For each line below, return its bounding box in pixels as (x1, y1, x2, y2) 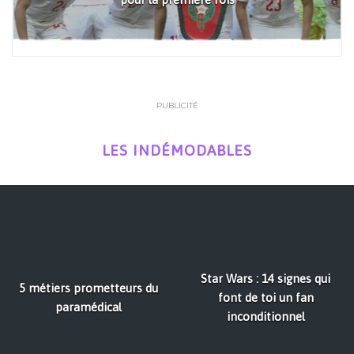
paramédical (55, 300, 122, 314)
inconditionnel (226, 310, 305, 324)
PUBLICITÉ (156, 100, 198, 111)
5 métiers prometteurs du (19, 281, 158, 296)
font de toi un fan (217, 291, 314, 305)
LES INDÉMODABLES (102, 141, 252, 160)
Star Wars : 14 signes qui (201, 272, 330, 286)
